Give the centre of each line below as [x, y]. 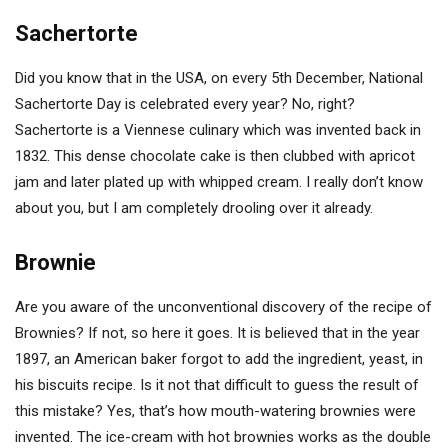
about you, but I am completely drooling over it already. [194, 208]
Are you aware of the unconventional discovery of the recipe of [223, 307]
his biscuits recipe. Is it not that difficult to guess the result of [217, 385]
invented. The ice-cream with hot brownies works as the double [223, 437]
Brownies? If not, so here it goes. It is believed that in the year [217, 333]
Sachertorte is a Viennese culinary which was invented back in [218, 130]
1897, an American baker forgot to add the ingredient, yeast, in [219, 359]
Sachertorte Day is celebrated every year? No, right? [185, 104]
